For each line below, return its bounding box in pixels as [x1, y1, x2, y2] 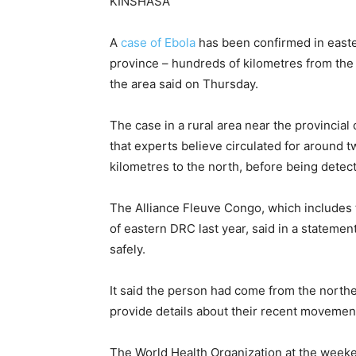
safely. [110, 242, 145, 257]
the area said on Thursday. [110, 76, 258, 92]
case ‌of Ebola [121, 35, 195, 51]
